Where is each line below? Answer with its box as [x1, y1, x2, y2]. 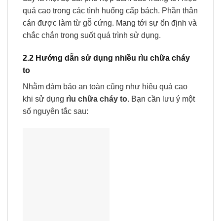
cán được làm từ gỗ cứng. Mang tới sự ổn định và [23, 19, 197, 28]
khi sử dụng [23, 95, 66, 104]
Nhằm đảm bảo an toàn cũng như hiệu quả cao [23, 82, 187, 91]
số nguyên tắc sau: [23, 107, 88, 116]
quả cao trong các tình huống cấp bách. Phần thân [23, 6, 198, 15]
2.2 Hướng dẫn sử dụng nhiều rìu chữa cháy [23, 54, 190, 63]
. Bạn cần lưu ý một [127, 95, 195, 104]
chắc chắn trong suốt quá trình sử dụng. [23, 31, 161, 40]
